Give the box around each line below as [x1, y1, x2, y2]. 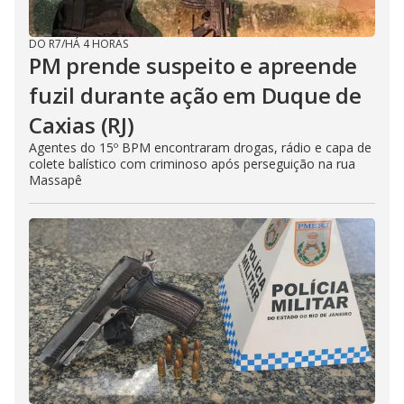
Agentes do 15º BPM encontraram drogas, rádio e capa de [29, 138, 372, 156]
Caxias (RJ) [29, 109, 134, 140]
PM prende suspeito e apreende [29, 50, 358, 80]
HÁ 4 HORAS [65, 35, 128, 51]
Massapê [29, 170, 82, 188]
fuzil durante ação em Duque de [29, 79, 362, 110]
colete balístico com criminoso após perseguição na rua [29, 154, 355, 172]
